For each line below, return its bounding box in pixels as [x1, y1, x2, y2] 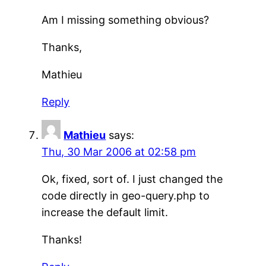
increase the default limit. [42, 205, 169, 218]
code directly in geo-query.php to [42, 189, 210, 202]
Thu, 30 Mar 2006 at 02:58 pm [42, 145, 197, 158]
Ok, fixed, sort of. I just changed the [42, 172, 223, 185]
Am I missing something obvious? [42, 13, 210, 26]
